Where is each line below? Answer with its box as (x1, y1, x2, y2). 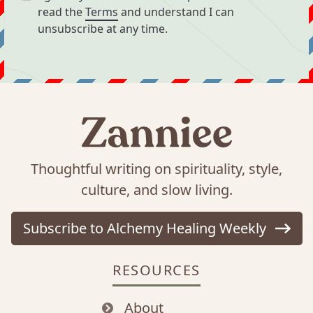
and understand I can (118, 3, 234, 20)
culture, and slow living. (80, 180, 233, 199)
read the (38, 3, 85, 20)
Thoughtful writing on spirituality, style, (31, 159, 282, 178)
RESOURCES (112, 260, 201, 279)
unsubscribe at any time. (38, 20, 168, 36)
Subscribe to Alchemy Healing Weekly (22, 218, 270, 238)
